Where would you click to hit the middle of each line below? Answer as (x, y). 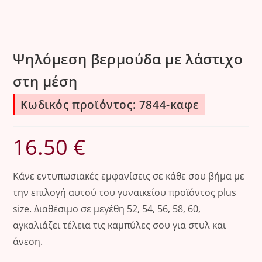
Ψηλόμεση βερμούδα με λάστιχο (128, 59)
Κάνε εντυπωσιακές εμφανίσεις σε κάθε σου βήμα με (129, 176)
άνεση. (28, 242)
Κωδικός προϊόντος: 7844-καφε (110, 105)
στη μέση (45, 81)
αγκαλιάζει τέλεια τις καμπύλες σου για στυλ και (120, 225)
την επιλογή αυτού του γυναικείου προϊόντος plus (125, 193)
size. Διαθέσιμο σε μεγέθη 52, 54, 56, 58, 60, (107, 209)
